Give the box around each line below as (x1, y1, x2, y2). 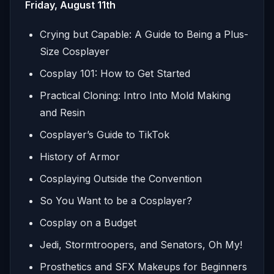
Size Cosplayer (40, 45, 109, 57)
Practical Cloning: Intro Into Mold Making (40, 89, 231, 102)
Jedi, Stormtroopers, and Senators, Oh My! (40, 238, 242, 251)
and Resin (40, 106, 85, 119)
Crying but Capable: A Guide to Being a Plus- (40, 28, 248, 40)
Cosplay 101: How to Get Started (40, 67, 190, 80)
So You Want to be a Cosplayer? (40, 194, 192, 207)
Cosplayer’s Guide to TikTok (40, 128, 169, 141)
